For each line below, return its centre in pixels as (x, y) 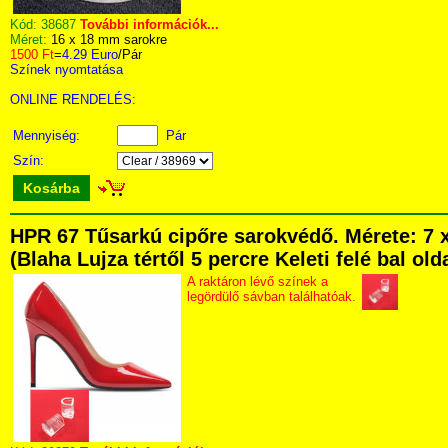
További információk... (149, 24)
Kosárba (51, 188)
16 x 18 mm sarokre (109, 39)
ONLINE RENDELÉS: (73, 99)
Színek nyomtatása (66, 69)
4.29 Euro (90, 54)
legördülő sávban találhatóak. (271, 296)
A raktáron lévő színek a (257, 281)
